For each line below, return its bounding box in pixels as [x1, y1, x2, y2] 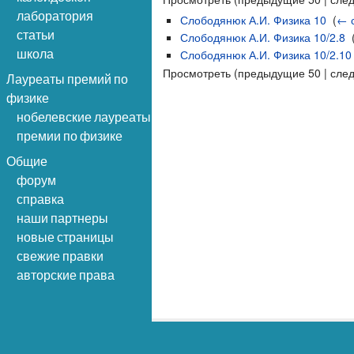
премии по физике [17, 128, 122, 143]
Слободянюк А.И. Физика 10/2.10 [180, 47, 352, 63]
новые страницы [17, 229, 114, 244]
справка [17, 191, 64, 206]
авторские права [17, 267, 115, 282]
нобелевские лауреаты [17, 109, 151, 124]
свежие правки [17, 248, 104, 263]
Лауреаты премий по [6, 71, 128, 86]
